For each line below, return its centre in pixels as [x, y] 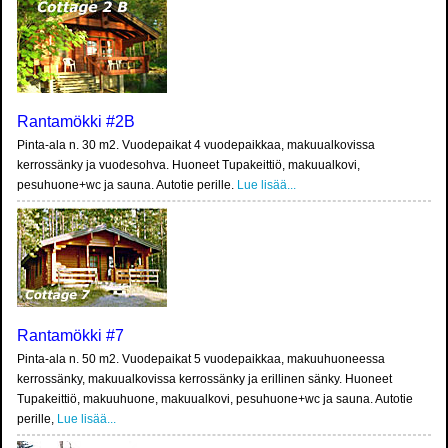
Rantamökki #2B [76, 122]
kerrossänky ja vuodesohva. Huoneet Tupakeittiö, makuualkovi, [188, 165]
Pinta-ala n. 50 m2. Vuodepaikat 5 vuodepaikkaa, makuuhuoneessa [201, 359]
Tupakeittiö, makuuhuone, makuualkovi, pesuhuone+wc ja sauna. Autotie [215, 399]
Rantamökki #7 [70, 336]
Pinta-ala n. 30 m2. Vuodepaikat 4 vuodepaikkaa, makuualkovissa [196, 145]
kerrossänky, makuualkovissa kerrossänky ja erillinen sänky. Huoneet [204, 379]
